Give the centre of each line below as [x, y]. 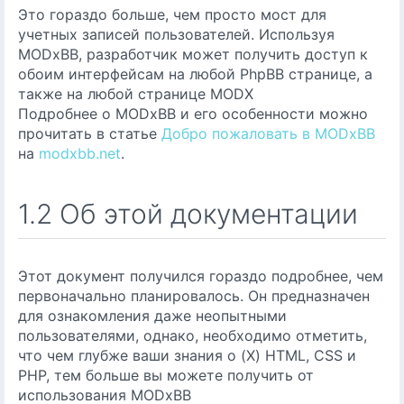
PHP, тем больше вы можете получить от [166, 375]
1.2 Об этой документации [188, 214]
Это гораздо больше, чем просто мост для [172, 14]
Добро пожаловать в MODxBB [268, 133]
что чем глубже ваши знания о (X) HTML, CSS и [187, 355]
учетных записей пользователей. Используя [176, 34]
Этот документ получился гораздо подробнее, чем [201, 276]
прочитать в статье [90, 133]
